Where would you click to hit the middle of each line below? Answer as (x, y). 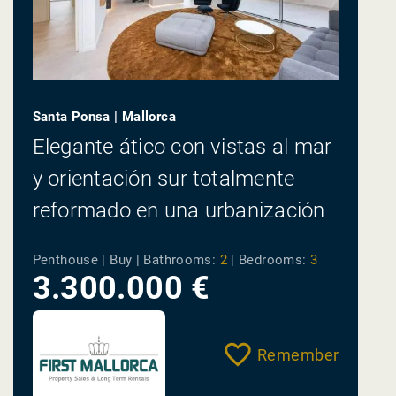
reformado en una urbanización (179, 211)
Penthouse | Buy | (88, 259)
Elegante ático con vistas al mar (182, 147)
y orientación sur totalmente (164, 179)
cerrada (68, 243)
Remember (298, 354)
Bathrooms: (180, 259)
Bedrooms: (273, 259)
